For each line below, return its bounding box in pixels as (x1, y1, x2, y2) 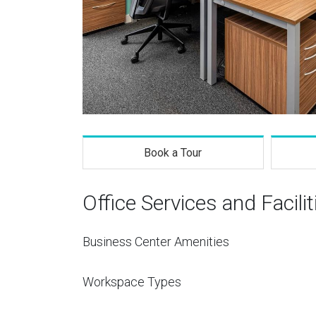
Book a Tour (144, 146, 202, 159)
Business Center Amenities (83, 234, 229, 249)
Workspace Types (83, 274, 181, 289)
